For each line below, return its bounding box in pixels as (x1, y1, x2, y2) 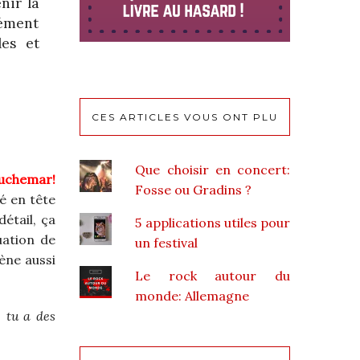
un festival (135, 234, 198, 251)
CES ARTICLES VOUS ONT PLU (91, 110, 278, 123)
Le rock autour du (135, 267, 290, 284)
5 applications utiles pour (135, 214, 290, 231)
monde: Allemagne (135, 287, 250, 304)
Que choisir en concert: (135, 161, 290, 178)
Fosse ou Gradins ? (135, 181, 252, 198)
